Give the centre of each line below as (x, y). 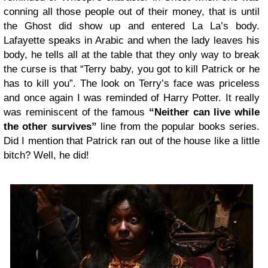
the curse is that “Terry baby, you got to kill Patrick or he (132, 69)
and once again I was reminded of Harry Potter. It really (132, 98)
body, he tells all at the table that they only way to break (132, 54)
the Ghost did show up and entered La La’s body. (132, 26)
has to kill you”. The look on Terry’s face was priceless (132, 83)
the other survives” (50, 126)
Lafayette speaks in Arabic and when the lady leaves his (132, 40)
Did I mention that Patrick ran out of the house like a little (132, 141)
